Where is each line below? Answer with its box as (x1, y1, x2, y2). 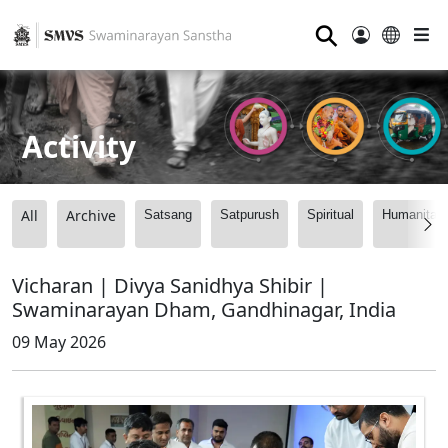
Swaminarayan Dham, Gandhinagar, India (12, 296, 396, 324)
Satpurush (220, 207, 279, 223)
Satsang (144, 207, 192, 223)
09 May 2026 (12, 331, 106, 354)
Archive (66, 206, 116, 226)
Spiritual (307, 207, 354, 223)
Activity (22, 125, 137, 167)
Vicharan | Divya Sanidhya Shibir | (12, 272, 328, 300)
